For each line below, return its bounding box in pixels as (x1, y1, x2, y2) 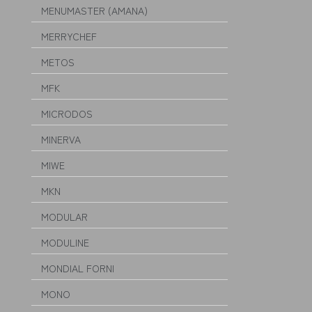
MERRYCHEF (41, 29, 97, 43)
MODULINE (41, 235, 89, 249)
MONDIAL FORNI (41, 261, 114, 275)
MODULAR (41, 210, 88, 224)
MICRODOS (41, 107, 93, 120)
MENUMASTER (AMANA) (41, 3, 148, 17)
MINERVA (41, 132, 81, 146)
